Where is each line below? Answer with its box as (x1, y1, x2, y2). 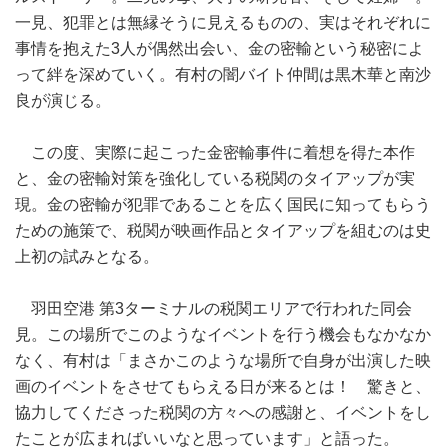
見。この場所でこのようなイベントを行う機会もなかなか (15, 326, 431, 344)
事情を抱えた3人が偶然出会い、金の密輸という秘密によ (15, 40, 424, 58)
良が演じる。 (15, 92, 111, 110)
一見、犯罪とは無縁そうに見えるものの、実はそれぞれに (15, 14, 431, 32)
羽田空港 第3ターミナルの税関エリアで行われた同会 (15, 300, 412, 318)
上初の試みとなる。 (15, 248, 159, 266)
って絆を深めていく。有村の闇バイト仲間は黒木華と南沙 (15, 66, 431, 84)
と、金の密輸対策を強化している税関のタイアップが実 (15, 170, 415, 188)
